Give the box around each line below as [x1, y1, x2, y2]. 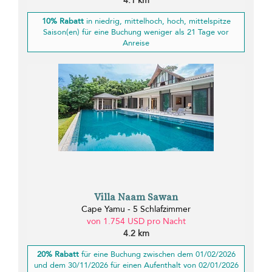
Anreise [123, 37, 149, 49]
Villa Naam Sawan [94, 190, 178, 204]
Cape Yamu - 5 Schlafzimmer [81, 203, 191, 216]
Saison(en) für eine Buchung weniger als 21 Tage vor [43, 26, 229, 38]
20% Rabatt [36, 249, 79, 260]
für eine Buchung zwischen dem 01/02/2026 [78, 249, 236, 260]
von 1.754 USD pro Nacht [86, 216, 186, 228]
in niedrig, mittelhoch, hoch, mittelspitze [83, 15, 231, 27]
